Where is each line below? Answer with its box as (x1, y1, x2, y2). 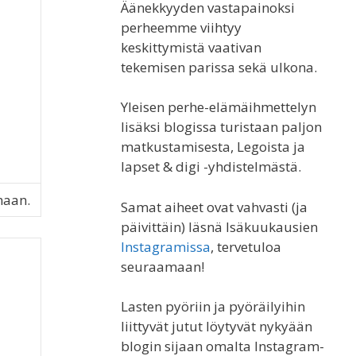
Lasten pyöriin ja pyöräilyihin (121, 297, 305, 316)
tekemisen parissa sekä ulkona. (121, 57, 317, 76)
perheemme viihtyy (121, 17, 242, 37)
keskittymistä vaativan (121, 37, 261, 56)
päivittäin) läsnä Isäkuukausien (121, 217, 318, 236)
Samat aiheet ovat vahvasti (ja (121, 197, 308, 216)
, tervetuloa (211, 237, 281, 256)
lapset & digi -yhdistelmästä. (121, 157, 301, 176)
